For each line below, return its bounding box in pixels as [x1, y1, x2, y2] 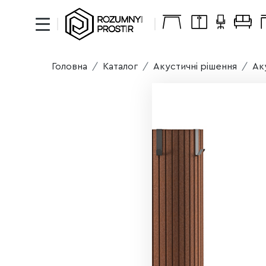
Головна [52, 62, 88, 71]
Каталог [103, 62, 138, 71]
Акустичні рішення [153, 62, 237, 71]
